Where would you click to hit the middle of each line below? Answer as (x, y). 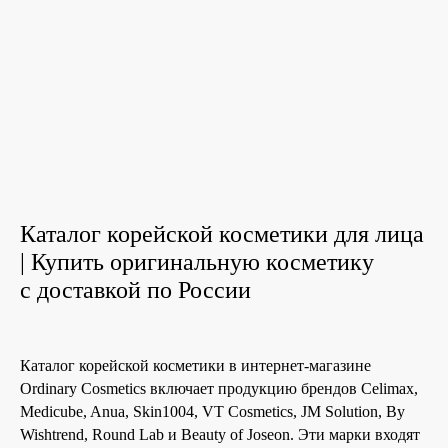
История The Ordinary (195, 32)
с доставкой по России (135, 289)
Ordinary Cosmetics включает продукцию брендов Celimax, (219, 388)
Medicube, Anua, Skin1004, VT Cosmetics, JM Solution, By (212, 411)
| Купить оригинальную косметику (197, 261)
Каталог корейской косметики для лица (222, 233)
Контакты (195, 144)
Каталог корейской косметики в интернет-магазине (195, 365)
